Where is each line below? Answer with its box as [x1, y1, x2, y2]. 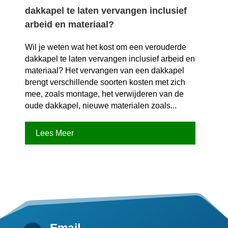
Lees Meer [35, 128, 74, 137]
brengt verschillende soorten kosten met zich [24, 77, 185, 87]
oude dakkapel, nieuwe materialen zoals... [24, 101, 177, 110]
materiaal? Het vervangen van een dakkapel [24, 66, 184, 75]
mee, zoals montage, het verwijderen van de [24, 89, 184, 98]
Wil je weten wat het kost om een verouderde [24, 42, 186, 51]
